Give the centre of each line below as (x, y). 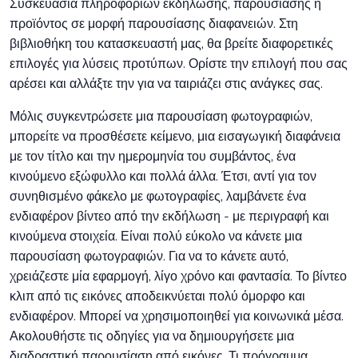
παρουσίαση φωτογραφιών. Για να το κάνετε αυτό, (149, 257)
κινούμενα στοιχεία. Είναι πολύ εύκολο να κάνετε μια (156, 237)
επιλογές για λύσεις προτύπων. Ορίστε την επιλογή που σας (179, 64)
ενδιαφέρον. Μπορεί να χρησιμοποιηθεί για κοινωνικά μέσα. (177, 317)
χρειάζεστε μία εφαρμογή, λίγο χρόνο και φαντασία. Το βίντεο (178, 277)
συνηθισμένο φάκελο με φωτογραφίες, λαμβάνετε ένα (158, 197)
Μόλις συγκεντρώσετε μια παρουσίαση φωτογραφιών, (161, 117)
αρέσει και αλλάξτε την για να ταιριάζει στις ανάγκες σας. (166, 84)
